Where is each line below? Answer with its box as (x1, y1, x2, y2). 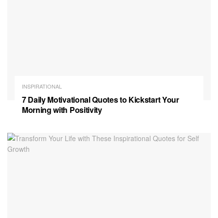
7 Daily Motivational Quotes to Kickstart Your (22, 93, 179, 105)
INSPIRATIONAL (22, 82, 62, 90)
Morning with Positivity (22, 104, 102, 115)
